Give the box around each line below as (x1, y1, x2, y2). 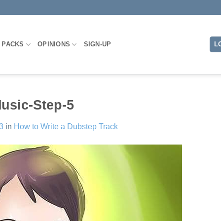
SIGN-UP (83, 40, 111, 48)
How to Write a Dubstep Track (14, 122, 118, 131)
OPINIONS (37, 40, 71, 48)
